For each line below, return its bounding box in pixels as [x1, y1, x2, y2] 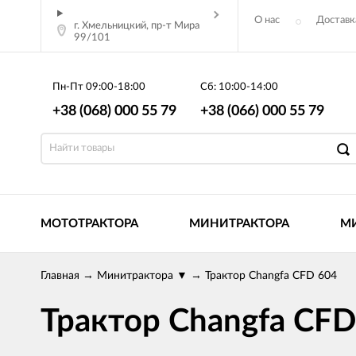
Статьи [273, 56, 306, 66]
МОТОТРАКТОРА [41, 218, 138, 230]
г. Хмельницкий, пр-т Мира [74, 21, 199, 31]
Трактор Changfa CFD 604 [205, 270, 337, 281]
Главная [41, 270, 79, 281]
